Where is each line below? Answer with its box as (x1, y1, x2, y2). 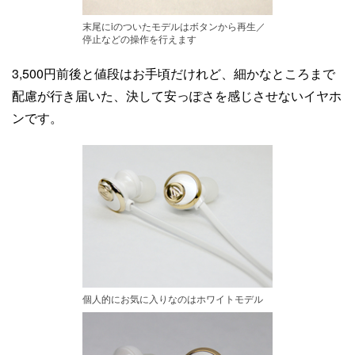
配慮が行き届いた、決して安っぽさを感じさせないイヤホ (12, 86, 342, 105)
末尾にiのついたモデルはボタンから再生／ (82, 18, 265, 32)
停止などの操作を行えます (82, 31, 197, 45)
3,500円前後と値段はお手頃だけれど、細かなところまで (12, 64, 335, 82)
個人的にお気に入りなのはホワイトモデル (82, 292, 263, 306)
